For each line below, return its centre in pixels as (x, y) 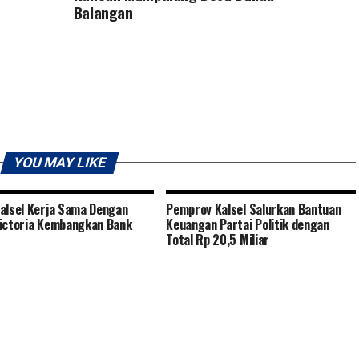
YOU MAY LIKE (59, 162)
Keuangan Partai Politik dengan (248, 224)
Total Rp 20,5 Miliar (218, 239)
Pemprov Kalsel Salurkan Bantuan (254, 209)
